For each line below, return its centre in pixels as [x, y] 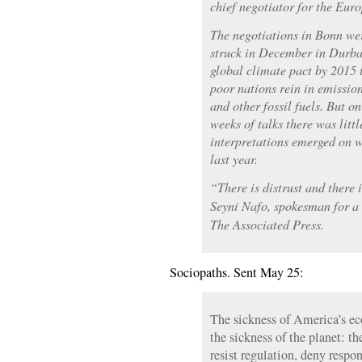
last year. [234, 159]
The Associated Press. [267, 224]
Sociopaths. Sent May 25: [237, 272]
